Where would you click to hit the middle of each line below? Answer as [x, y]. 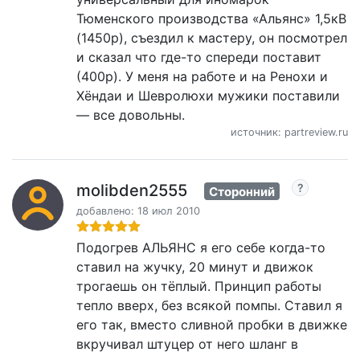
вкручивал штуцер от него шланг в [187, 344]
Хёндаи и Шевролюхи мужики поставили [208, 95]
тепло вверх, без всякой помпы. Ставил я [209, 306]
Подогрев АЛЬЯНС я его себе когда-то [201, 248]
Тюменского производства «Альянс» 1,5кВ [211, 18]
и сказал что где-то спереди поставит [199, 57]
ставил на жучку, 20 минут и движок [195, 267]
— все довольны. [131, 115]
